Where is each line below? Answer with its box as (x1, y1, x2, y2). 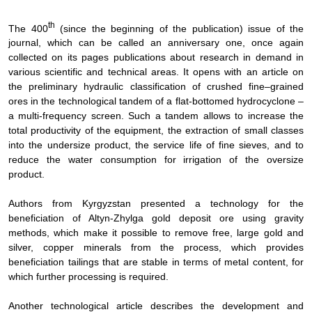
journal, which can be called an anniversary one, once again (8, 37, 304, 49)
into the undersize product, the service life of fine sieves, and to (8, 139, 304, 151)
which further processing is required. (8, 271, 169, 283)
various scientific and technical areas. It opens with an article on (8, 66, 304, 78)
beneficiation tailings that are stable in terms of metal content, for (8, 256, 304, 268)
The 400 (8, 22, 48, 34)
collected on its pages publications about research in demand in (8, 52, 304, 63)
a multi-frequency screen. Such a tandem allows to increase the (8, 110, 304, 122)
